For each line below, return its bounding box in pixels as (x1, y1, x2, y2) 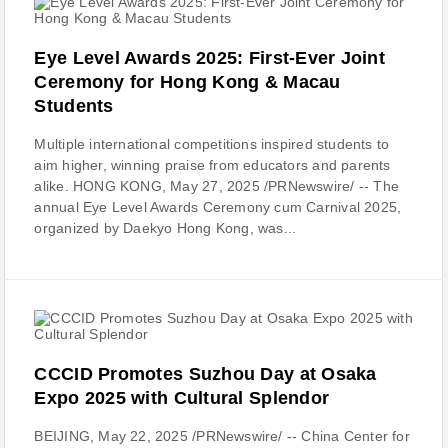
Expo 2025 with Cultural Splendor (34, 388, 330, 408)
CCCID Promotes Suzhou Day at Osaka (34, 364, 377, 384)
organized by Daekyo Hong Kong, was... (34, 220, 297, 236)
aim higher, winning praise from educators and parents (34, 157, 391, 173)
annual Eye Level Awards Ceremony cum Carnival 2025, (34, 199, 402, 215)
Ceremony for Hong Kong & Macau (34, 72, 341, 92)
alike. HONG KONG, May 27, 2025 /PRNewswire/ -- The (34, 178, 399, 194)
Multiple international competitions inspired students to (34, 136, 390, 152)
